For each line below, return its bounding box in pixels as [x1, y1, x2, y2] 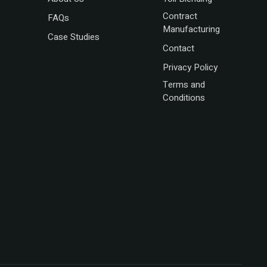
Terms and [162, 78, 205, 92]
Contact [162, 42, 194, 55]
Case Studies [47, 30, 100, 44]
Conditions [162, 91, 205, 105]
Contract [162, 10, 197, 23]
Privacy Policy [162, 61, 218, 74]
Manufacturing [162, 23, 220, 36]
